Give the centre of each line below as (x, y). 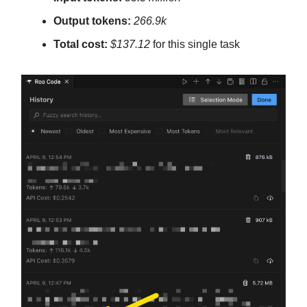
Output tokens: (92, 21)
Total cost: (81, 45)
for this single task (195, 45)
